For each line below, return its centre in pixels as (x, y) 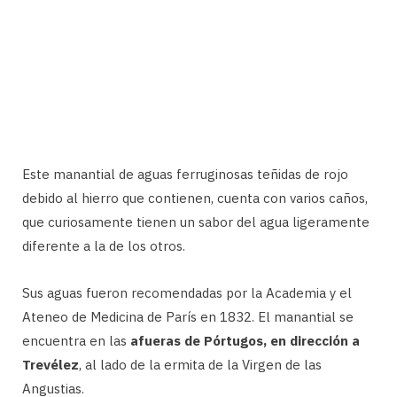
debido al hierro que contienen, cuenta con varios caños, (195, 198)
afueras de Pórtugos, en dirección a (245, 341)
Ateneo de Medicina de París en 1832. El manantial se (188, 317)
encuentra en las (76, 341)
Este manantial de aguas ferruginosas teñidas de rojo (185, 175)
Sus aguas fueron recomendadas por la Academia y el (187, 293)
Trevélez (51, 365)
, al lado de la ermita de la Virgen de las (200, 365)
